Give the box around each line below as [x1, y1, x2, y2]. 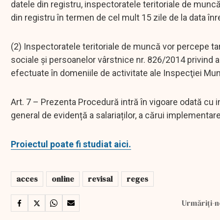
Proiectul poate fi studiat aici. [11, 139, 131, 150]
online [52, 173, 74, 185]
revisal [88, 173, 113, 185]
